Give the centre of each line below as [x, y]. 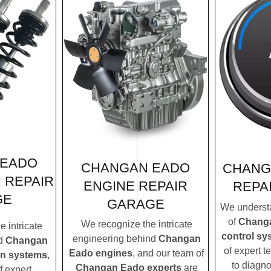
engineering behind [115, 239]
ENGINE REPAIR [135, 186]
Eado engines [101, 253]
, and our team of [168, 253]
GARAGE [135, 204]
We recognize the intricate [136, 224]
